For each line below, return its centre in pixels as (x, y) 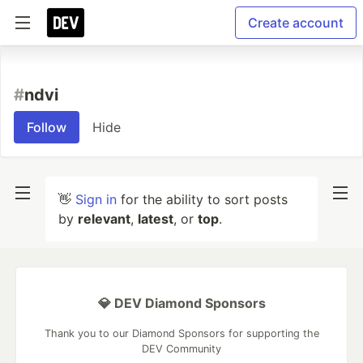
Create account (296, 23)
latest (156, 219)
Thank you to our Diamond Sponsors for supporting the (181, 333)
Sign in (96, 199)
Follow (47, 127)
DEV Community (181, 349)
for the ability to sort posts (202, 199)
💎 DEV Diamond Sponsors (181, 303)
